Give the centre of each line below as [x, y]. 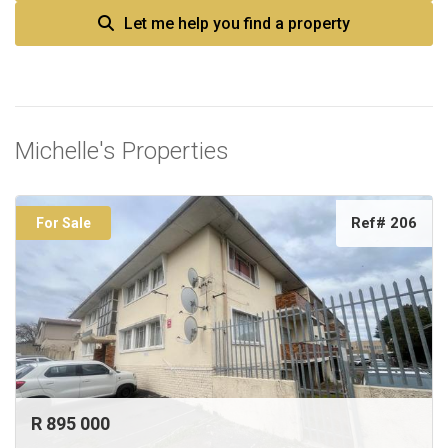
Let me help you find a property [237, 23]
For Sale [63, 223]
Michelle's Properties [122, 151]
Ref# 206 [384, 223]
